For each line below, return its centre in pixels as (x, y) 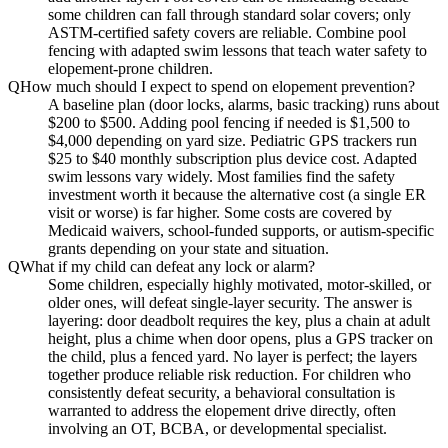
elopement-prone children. (130, 68)
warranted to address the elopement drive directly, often (222, 410)
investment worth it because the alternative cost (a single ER (237, 194)
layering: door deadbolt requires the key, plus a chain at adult (239, 320)
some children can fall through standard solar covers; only (229, 14)
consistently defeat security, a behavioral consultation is (221, 392)
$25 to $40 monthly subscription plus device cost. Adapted (232, 158)
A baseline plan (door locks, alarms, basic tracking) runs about (243, 104)
